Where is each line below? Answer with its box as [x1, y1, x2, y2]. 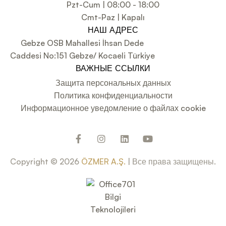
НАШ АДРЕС [88, 26, 138, 35]
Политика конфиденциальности [53, 90, 173, 101]
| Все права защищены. [126, 156, 216, 167]
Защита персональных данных [55, 78, 171, 88]
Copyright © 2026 [10, 156, 81, 167]
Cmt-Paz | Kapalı [81, 12, 145, 23]
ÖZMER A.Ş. [81, 156, 126, 167]
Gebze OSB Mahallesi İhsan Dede [21, 38, 144, 48]
